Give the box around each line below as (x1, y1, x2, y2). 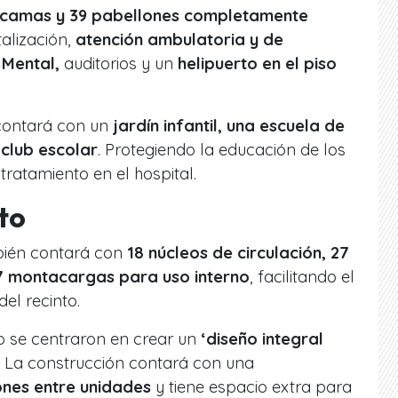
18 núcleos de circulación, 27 (127, 242, 349, 263)
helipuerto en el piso (178, 52, 337, 74)
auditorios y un (60, 52, 178, 74)
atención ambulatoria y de (76, 28, 283, 50)
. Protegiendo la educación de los (98, 139, 346, 160)
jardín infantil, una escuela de (108, 115, 345, 136)
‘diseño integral (201, 328, 323, 349)
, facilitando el (250, 266, 354, 287)
